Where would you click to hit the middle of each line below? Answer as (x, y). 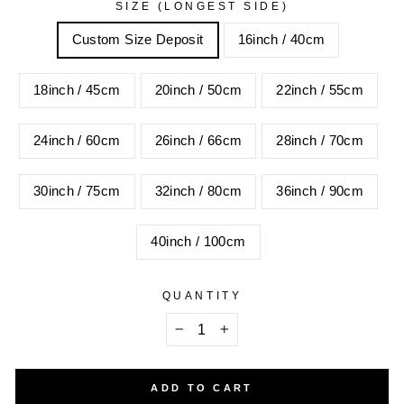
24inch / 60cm (77, 140)
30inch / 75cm (77, 191)
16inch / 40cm (281, 39)
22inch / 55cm (320, 90)
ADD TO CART (202, 387)
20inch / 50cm (198, 90)
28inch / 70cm (320, 140)
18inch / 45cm (77, 90)
